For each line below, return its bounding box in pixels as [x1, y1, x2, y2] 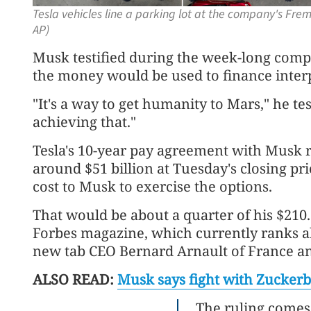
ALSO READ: [33, 269, 117, 289]
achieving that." [33, 112, 136, 131]
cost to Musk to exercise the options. [33, 176, 272, 196]
